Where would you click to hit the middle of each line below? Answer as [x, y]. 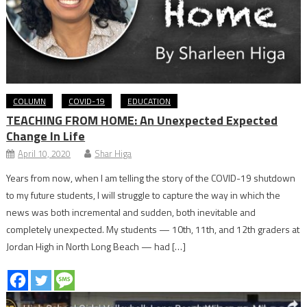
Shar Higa [113, 153]
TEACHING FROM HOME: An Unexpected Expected [142, 120]
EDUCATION [149, 101]
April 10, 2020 [45, 153]
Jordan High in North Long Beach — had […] [96, 246]
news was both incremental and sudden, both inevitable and [131, 212]
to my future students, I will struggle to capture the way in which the [144, 195]
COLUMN [30, 101]
